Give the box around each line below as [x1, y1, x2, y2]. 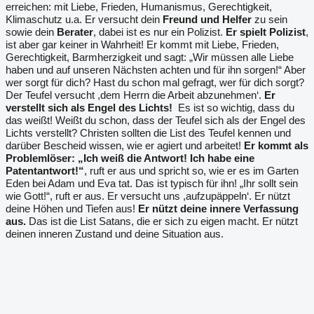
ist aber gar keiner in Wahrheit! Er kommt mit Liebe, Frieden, [6, 39, 279, 50]
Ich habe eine [190, 152, 254, 164]
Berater [57, 26, 93, 38]
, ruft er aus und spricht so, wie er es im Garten [84, 165, 299, 177]
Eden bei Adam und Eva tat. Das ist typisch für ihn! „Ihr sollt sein [6, 177, 298, 189]
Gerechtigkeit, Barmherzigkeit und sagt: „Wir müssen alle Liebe [6, 51, 294, 63]
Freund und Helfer [163, 13, 252, 25]
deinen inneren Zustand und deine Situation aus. [6, 228, 224, 240]
